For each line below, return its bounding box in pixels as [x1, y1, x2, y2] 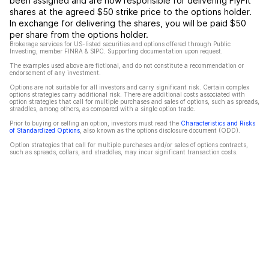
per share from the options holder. [10, 29, 148, 40]
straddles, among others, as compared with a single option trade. [10, 105, 195, 112]
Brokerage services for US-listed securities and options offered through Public [10, 40, 231, 47]
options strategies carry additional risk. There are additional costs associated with [10, 91, 245, 98]
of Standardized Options [10, 127, 80, 134]
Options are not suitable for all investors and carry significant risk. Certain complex [10, 83, 249, 91]
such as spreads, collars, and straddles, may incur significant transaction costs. [10, 148, 238, 156]
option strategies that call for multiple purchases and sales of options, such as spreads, [10, 98, 259, 105]
